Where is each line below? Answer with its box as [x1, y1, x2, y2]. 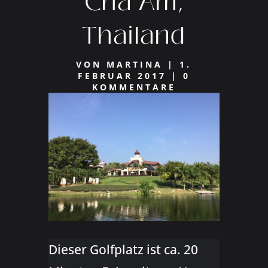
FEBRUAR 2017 [77, 69, 166, 81]
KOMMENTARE [92, 81, 176, 93]
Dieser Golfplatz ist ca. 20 [48, 241, 198, 258]
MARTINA [106, 58, 163, 70]
